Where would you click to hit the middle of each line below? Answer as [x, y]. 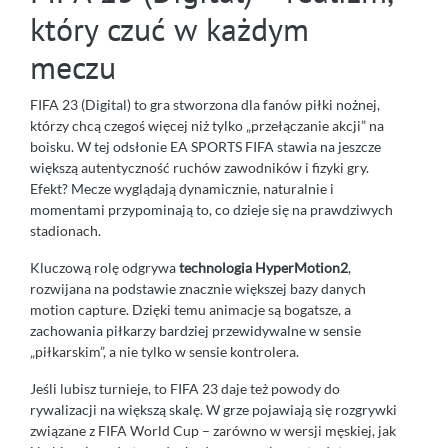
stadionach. [65, 230]
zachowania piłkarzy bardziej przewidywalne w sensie [195, 330]
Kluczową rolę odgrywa [104, 267]
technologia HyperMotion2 [263, 267]
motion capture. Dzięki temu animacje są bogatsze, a [190, 309]
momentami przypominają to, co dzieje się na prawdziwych [211, 209]
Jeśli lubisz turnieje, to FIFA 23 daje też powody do [185, 388]
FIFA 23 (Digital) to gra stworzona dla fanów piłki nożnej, [205, 104]
